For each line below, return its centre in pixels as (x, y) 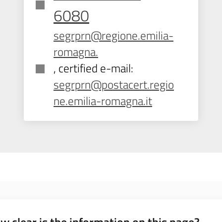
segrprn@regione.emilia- (113, 35)
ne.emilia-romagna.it (103, 101)
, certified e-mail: (93, 68)
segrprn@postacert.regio (114, 84)
